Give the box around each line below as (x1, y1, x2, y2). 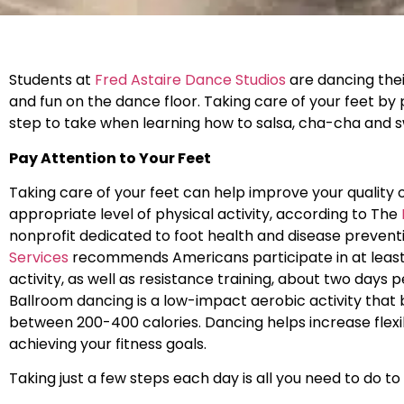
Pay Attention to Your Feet (9, 147, 211, 169)
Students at (9, 69, 95, 91)
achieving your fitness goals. (9, 334, 207, 355)
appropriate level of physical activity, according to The (9, 204, 401, 225)
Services (9, 247, 69, 269)
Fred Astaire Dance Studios (95, 69, 286, 91)
